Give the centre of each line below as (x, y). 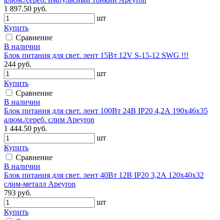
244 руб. (18, 64)
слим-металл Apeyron (40, 184)
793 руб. (18, 192)
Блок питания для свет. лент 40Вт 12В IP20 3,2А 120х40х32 (104, 175)
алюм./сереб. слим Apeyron (49, 119)
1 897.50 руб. (26, 8)
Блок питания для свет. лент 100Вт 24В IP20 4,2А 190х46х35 (106, 110)
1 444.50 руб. (26, 128)
